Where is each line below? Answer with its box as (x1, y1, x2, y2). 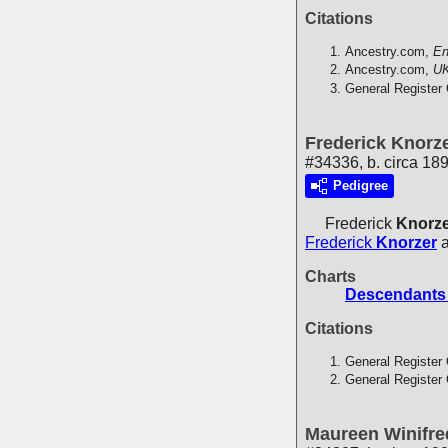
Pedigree (333, 177, 388, 193)
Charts (305, 267, 356, 285)
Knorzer (376, 233, 437, 251)
